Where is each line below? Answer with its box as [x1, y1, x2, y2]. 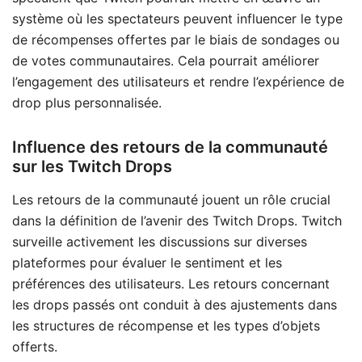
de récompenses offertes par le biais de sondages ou [12, 31, 339, 48]
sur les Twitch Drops [12, 156, 172, 176]
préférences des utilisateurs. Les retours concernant [12, 275, 330, 292]
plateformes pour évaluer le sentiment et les [12, 254, 282, 271]
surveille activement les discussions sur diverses [12, 233, 307, 250]
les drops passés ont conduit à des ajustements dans [12, 296, 337, 313]
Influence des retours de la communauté [12, 137, 328, 157]
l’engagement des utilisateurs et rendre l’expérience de [12, 73, 344, 90]
